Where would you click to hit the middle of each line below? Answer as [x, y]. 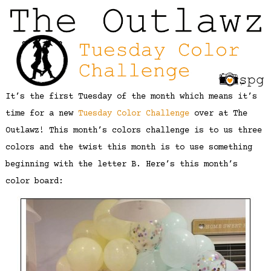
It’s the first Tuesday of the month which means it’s [131, 96]
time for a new [41, 113]
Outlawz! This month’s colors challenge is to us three [133, 130]
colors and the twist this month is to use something [129, 147]
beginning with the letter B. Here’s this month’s [121, 164]
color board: [34, 181]
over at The [218, 113]
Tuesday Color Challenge [133, 113]
